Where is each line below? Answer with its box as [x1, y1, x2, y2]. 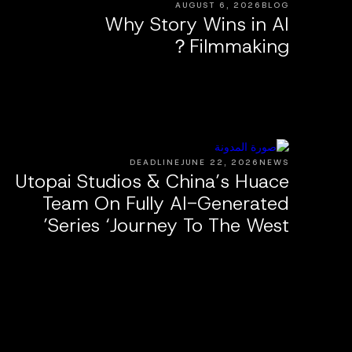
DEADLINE [130, 157, 181, 168]
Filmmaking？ [189, 34, 289, 60]
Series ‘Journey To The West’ [48, 213, 289, 239]
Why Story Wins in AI [104, 12, 289, 38]
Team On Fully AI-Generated [42, 191, 289, 217]
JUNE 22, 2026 [181, 157, 259, 168]
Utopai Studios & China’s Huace [15, 169, 289, 195]
